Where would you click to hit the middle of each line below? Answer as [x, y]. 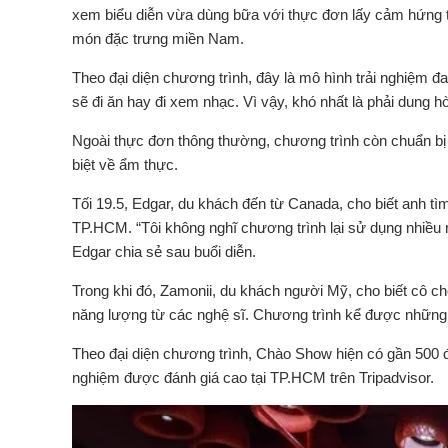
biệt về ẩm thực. [125, 164]
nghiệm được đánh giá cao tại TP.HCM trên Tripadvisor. [253, 377]
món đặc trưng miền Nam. [158, 38]
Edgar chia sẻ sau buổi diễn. [164, 251]
